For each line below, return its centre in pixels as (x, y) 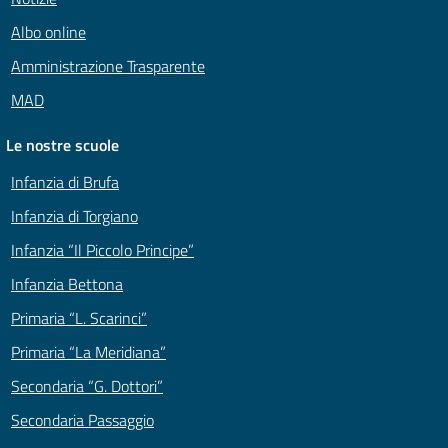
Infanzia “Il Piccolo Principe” (102, 250)
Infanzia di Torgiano (74, 216)
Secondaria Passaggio (82, 420)
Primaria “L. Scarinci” (79, 318)
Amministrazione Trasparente (108, 66)
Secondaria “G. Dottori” (87, 386)
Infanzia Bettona (67, 284)
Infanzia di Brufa (65, 182)
